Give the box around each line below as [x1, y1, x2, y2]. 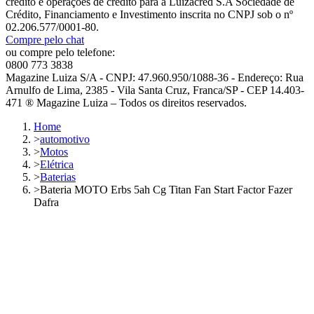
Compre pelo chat [6, 34, 84, 46]
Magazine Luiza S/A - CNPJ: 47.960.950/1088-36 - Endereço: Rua [6, 71, 303, 84]
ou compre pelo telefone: [6, 46, 115, 59]
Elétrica [40, 158, 74, 171]
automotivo [40, 133, 90, 146]
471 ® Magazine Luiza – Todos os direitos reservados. [6, 97, 247, 109]
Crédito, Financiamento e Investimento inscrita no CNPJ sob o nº [6, 8, 293, 21]
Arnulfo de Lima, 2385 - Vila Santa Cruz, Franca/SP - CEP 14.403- [6, 84, 304, 97]
